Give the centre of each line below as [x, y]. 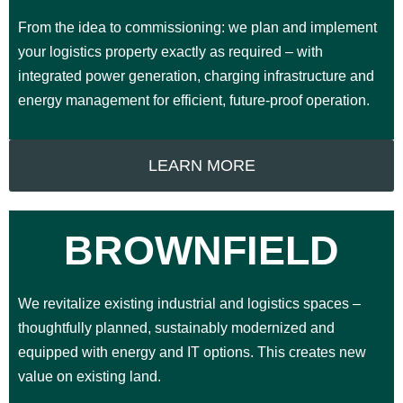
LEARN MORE [201, 166]
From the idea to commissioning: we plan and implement [197, 28]
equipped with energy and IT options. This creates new [192, 353]
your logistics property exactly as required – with [170, 52]
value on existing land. [90, 377]
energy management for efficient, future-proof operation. [194, 101]
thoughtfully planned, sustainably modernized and [176, 328]
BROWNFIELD [201, 251]
